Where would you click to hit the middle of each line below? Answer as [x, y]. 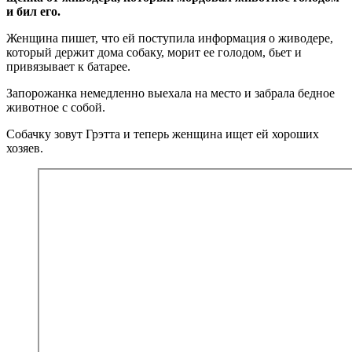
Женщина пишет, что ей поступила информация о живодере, [170, 38]
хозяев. [25, 148]
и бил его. [33, 11]
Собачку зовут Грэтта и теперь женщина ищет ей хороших [163, 134]
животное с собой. [56, 107]
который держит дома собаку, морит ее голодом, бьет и [154, 52]
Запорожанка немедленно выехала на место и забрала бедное [170, 93]
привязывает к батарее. [68, 66]
